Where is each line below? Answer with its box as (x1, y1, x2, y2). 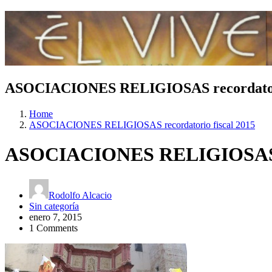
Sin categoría (29, 200, 79, 211)
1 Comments (29, 222, 78, 233)
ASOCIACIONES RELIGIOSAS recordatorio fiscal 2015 (29, 119, 255, 130)
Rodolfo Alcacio (49, 189, 112, 200)
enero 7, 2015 (29, 211, 82, 222)
